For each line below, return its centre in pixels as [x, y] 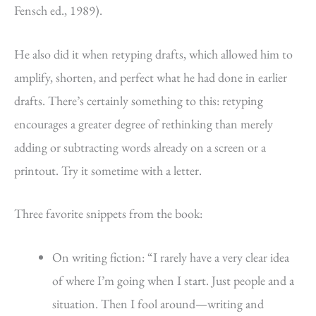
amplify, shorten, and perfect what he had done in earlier [151, 77]
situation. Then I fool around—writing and [158, 304]
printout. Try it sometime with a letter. [108, 170]
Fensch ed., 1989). [58, 10]
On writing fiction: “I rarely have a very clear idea [171, 257]
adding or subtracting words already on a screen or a [140, 147]
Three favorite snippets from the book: [108, 214]
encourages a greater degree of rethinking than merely [144, 123]
